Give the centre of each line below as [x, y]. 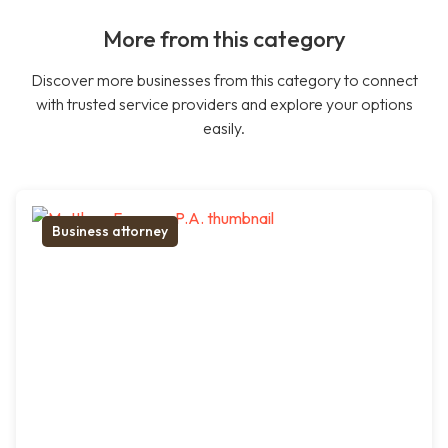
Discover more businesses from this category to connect [224, 80]
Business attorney [110, 231]
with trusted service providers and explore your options [224, 104]
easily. [224, 128]
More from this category [224, 39]
